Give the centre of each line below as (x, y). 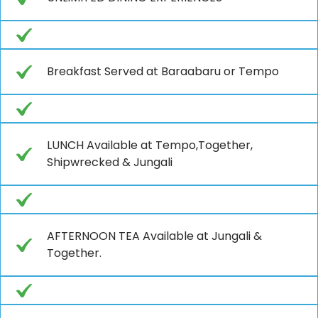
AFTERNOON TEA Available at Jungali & (154, 236)
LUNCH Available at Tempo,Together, (150, 145)
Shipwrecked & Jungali (110, 162)
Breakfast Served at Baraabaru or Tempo (163, 71)
